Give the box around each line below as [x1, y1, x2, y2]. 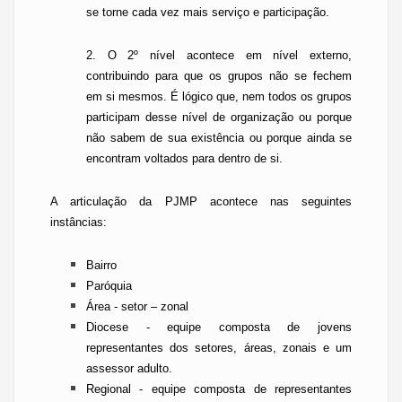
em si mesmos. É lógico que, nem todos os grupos [86, 90, 352, 103]
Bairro [86, 258, 117, 272]
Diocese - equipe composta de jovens [86, 320, 352, 334]
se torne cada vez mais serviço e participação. [86, 5, 329, 19]
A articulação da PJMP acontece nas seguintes [50, 195, 352, 208]
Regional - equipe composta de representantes [86, 382, 352, 396]
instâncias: [50, 215, 107, 229]
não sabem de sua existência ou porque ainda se [86, 131, 352, 144]
